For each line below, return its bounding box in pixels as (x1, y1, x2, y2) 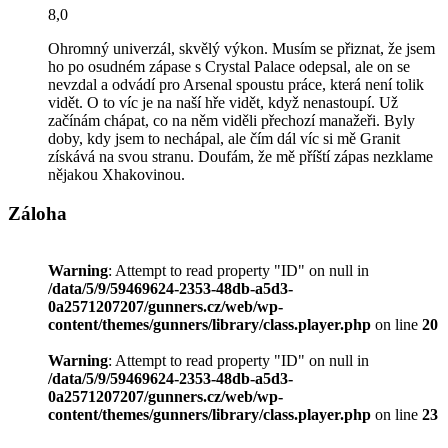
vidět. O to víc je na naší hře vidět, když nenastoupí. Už (48, 94, 398, 112)
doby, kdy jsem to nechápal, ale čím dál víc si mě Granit (48, 130, 400, 148)
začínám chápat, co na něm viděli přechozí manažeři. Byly (48, 112, 415, 130)
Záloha (8, 203, 67, 225)
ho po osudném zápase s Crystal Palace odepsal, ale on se (48, 58, 410, 76)
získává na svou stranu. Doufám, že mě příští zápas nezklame (48, 148, 433, 166)
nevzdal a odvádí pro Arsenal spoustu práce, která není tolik (48, 76, 424, 94)
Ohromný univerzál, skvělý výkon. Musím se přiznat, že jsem (48, 40, 435, 58)
